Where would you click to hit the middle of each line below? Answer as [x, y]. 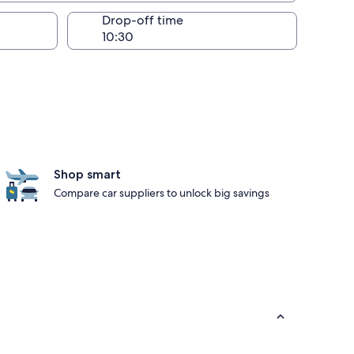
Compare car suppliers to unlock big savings [162, 193]
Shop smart [87, 174]
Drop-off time [143, 20]
